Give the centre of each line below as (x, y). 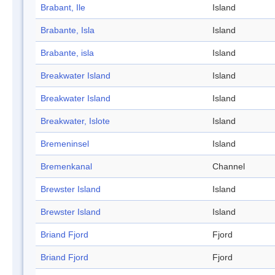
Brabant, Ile (63, 8)
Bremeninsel (65, 144)
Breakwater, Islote (75, 121)
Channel (229, 167)
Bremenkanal (66, 167)
